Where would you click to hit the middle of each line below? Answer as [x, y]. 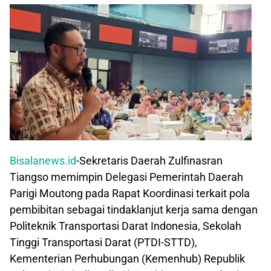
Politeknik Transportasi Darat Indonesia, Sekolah [126, 226]
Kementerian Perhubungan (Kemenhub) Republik [127, 259]
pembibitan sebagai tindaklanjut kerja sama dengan [134, 210]
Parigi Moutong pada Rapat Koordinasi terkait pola [130, 194]
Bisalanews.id [43, 161]
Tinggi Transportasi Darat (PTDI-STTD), [103, 243]
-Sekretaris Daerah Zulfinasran [149, 161]
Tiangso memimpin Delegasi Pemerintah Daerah [126, 177]
